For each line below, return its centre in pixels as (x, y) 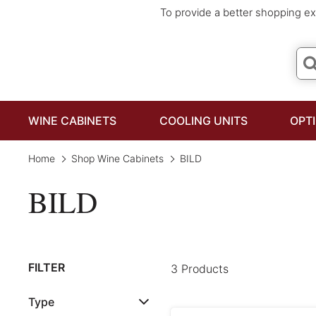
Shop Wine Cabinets (117, 158)
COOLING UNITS (203, 121)
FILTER (47, 267)
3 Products (200, 269)
